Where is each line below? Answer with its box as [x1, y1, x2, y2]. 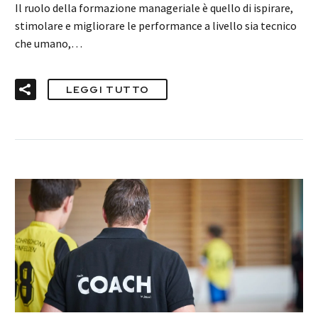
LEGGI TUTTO [66, 83, 150, 97]
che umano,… [15, 35, 82, 50]
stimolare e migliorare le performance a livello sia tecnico [15, 18, 297, 33]
